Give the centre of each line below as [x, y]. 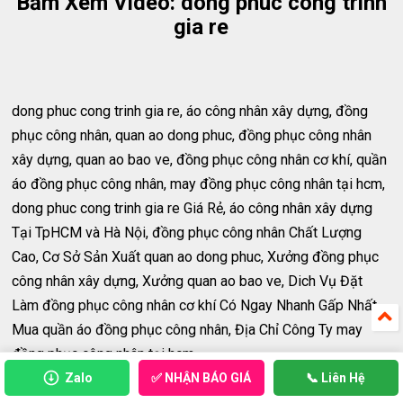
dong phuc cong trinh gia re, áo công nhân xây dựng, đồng [190, 111]
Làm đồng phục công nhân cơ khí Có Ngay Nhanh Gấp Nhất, [196, 305]
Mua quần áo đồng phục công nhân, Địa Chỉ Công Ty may [188, 329]
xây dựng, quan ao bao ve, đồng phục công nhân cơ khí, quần [200, 159]
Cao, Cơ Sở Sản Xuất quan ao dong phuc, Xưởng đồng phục [196, 256]
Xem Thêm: [49, 378]
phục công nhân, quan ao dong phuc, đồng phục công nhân [192, 135]
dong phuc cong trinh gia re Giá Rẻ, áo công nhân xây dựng [193, 208]
